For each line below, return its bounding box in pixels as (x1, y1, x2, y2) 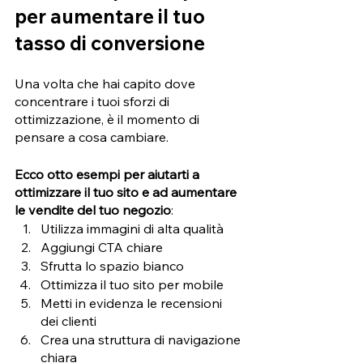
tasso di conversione (15, 30, 205, 55)
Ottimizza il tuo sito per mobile (41, 275, 227, 293)
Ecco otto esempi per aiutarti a (15, 165, 203, 182)
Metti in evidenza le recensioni (41, 294, 225, 311)
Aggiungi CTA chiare (41, 238, 166, 255)
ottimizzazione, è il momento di (15, 110, 203, 127)
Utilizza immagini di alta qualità (41, 220, 224, 237)
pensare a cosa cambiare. (15, 128, 172, 145)
